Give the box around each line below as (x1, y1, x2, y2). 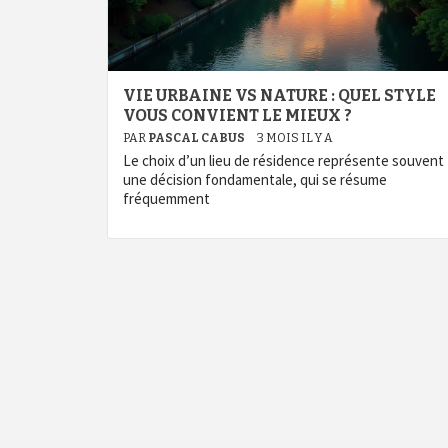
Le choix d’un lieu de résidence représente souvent (123, 151, 444, 170)
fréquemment (123, 189, 210, 208)
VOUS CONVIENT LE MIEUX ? (123, 106, 352, 125)
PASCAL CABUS (148, 131, 247, 145)
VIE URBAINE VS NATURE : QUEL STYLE (123, 86, 436, 105)
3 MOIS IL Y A (257, 131, 333, 145)
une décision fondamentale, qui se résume (123, 170, 387, 189)
